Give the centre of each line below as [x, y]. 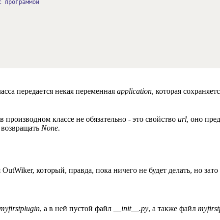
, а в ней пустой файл [77, 209]
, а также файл [173, 209]
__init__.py [131, 209]
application [134, 91]
